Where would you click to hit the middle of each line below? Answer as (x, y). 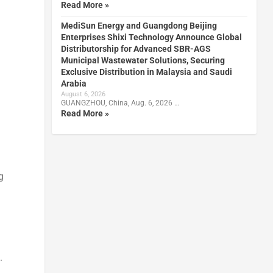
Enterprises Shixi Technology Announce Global (151, 37)
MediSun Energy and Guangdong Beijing (139, 25)
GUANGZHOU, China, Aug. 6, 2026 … (120, 103)
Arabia (73, 83)
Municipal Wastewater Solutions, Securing (143, 60)
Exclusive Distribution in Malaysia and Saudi (146, 72)
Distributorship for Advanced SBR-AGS (136, 48)
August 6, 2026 (83, 94)
